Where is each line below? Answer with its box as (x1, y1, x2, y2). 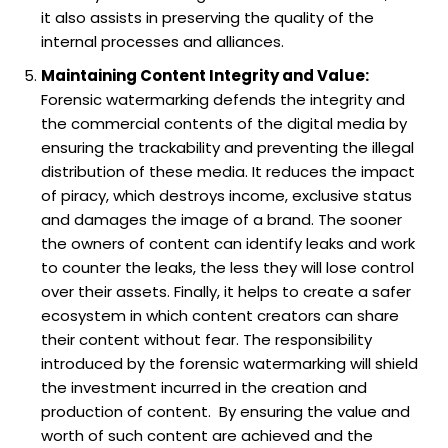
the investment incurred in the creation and (41, 376, 367, 398)
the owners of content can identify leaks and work (41, 232, 415, 254)
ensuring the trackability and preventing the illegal (41, 136, 414, 158)
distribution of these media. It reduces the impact (41, 160, 415, 182)
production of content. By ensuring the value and (41, 400, 410, 422)
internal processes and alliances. (41, 30, 284, 52)
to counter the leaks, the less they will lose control (41, 256, 414, 278)
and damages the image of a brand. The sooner (41, 208, 402, 230)
